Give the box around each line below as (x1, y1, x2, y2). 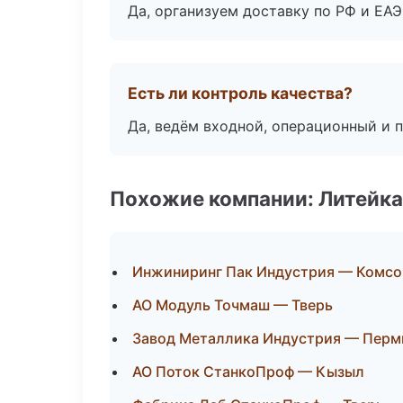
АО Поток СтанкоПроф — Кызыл (132, 363, 364, 381)
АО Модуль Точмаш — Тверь (132, 296, 333, 314)
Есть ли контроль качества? (128, 84, 353, 103)
